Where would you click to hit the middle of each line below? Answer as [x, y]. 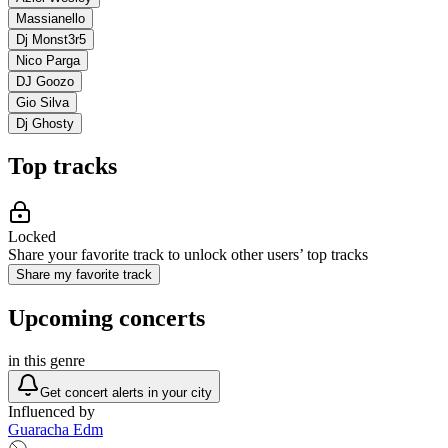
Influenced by [51, 412]
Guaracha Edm [55, 430]
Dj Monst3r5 [51, 39]
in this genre [46, 361]
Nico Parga [48, 60]
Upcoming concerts [106, 318]
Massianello [50, 18]
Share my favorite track [84, 275]
